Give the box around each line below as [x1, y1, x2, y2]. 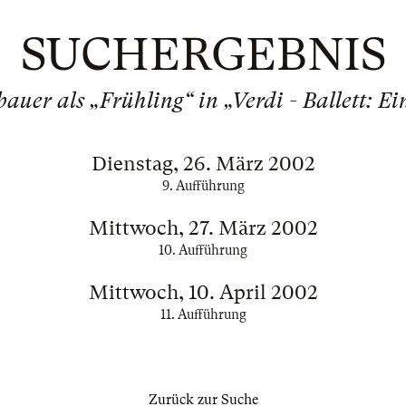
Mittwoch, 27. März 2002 [88, 217, 318, 239]
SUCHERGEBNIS [20, 28, 386, 81]
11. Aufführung [159, 307, 246, 322]
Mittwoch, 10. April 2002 [88, 281, 318, 304]
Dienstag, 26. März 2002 [91, 152, 315, 175]
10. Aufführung [159, 243, 247, 257]
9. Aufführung [161, 179, 245, 193]
